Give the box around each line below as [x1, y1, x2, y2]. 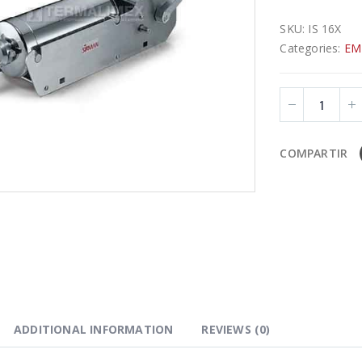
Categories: [280, 40, 344, 57]
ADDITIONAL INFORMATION [14, 321, 174, 337]
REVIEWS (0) [201, 321, 271, 337]
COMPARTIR [280, 145, 348, 162]
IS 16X [308, 21, 342, 37]
